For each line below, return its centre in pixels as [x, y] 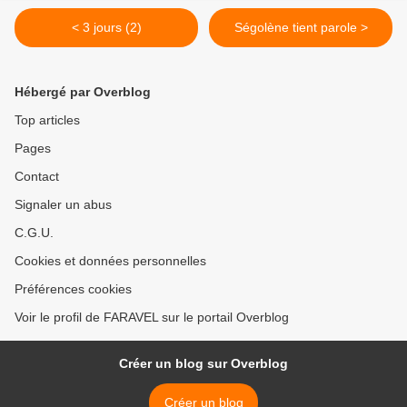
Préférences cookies [73, 288]
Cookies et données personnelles [110, 260]
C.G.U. [34, 232]
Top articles [47, 119]
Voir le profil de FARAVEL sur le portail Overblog [152, 317]
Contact [37, 176]
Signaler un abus [63, 204]
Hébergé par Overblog [83, 91]
